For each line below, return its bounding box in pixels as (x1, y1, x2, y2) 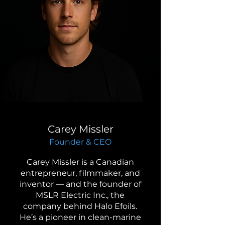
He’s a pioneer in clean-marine (19, 212, 141, 222)
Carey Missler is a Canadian (26, 157, 134, 167)
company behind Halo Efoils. (23, 201, 137, 211)
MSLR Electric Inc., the (36, 190, 125, 200)
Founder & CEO (49, 137, 111, 147)
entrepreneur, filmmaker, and (20, 168, 140, 178)
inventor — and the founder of (19, 179, 141, 189)
